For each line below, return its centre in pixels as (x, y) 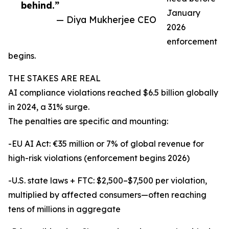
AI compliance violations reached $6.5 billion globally (113, 93)
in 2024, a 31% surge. (49, 107)
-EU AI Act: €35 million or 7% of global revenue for (106, 144)
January (184, 13)
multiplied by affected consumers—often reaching (107, 195)
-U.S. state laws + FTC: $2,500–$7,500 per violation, (108, 181)
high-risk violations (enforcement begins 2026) (99, 158)
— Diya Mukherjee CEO (106, 20)
